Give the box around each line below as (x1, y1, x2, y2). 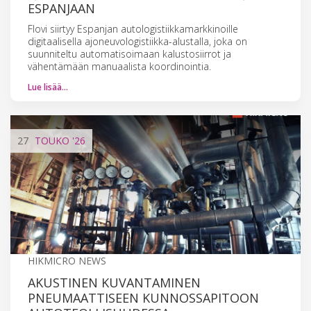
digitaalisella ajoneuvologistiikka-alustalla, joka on (28, 34, 247, 48)
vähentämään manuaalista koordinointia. (28, 59, 211, 73)
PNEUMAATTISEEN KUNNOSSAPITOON (28, 289, 259, 306)
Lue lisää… (28, 81, 68, 93)
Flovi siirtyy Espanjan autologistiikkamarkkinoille (28, 22, 238, 35)
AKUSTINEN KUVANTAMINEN (28, 274, 201, 291)
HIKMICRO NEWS (28, 253, 106, 267)
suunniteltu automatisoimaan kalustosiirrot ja (28, 47, 231, 60)
